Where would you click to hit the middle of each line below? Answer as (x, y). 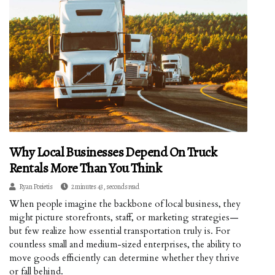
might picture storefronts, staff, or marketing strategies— (124, 217)
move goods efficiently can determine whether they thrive (124, 258)
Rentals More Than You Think (86, 168)
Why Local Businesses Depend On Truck (113, 152)
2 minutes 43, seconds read (105, 186)
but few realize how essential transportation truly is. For (120, 230)
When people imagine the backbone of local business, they (125, 203)
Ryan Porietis (36, 186)
